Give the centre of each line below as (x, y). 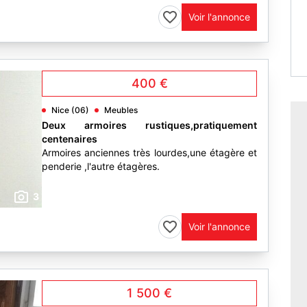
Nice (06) (70, 110)
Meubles (121, 110)
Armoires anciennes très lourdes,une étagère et (149, 152)
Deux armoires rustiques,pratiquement (149, 125)
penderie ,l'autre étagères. (101, 166)
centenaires (70, 139)
